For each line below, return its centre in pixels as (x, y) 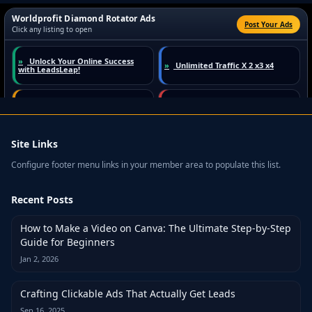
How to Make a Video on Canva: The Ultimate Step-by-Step (156, 228)
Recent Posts (42, 200)
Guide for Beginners (68, 242)
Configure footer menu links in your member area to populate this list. (146, 165)
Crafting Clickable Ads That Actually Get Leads (128, 294)
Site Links (34, 144)
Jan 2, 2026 (39, 259)
